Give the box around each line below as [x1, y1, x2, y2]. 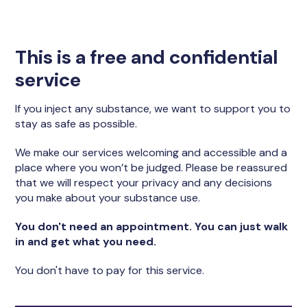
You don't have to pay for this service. [15, 263, 208, 278]
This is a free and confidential [15, 45, 279, 70]
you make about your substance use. [15, 191, 204, 205]
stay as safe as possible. [15, 116, 140, 131]
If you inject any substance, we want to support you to [15, 101, 291, 116]
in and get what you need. [15, 234, 157, 249]
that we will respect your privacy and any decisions [15, 175, 273, 190]
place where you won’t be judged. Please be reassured [15, 160, 288, 175]
